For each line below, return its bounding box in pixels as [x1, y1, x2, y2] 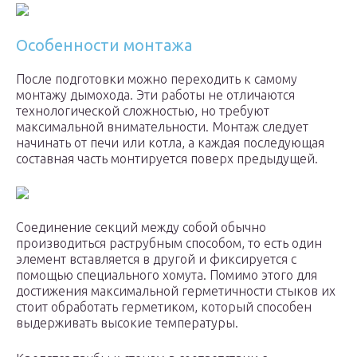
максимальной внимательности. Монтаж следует [16, 120, 308, 135]
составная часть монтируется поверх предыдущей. [16, 151, 318, 167]
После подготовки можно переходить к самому [16, 72, 297, 87]
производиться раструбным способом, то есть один [16, 236, 322, 251]
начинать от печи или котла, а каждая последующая [16, 135, 324, 151]
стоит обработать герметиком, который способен [16, 300, 312, 315]
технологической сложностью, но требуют [16, 104, 269, 119]
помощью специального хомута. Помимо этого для [16, 268, 317, 283]
